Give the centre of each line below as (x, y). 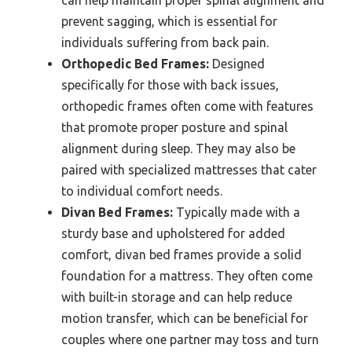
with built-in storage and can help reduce (177, 297)
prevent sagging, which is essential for (169, 22)
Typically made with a (236, 213)
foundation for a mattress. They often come (187, 276)
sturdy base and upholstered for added (173, 234)
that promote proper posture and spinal (174, 128)
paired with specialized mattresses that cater (189, 170)
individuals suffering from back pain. (165, 43)
